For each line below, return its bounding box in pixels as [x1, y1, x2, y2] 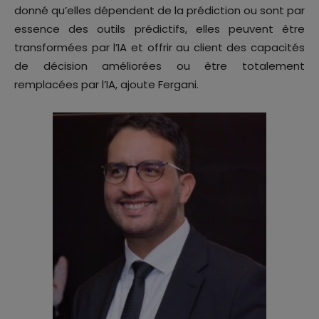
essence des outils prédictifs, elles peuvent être [14, 21, 305, 37]
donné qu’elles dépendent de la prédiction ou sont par [14, 3, 305, 19]
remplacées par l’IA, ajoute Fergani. [14, 77, 199, 93]
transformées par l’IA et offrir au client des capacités [14, 40, 305, 56]
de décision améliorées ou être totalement [14, 58, 305, 74]
